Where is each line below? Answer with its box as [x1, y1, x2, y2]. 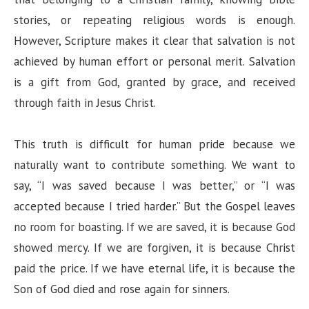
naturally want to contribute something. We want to [14, 157, 295, 173]
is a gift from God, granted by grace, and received [14, 74, 295, 90]
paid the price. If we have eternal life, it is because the [14, 261, 295, 277]
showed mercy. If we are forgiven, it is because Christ [14, 240, 295, 256]
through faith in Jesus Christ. [14, 95, 156, 111]
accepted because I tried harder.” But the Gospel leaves [14, 199, 295, 215]
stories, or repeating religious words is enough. [14, 12, 295, 28]
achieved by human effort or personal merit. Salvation [14, 54, 295, 70]
